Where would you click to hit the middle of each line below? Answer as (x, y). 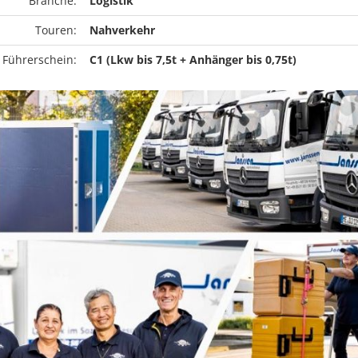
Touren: (56, 30)
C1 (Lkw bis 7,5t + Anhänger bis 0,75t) (193, 60)
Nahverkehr (122, 30)
